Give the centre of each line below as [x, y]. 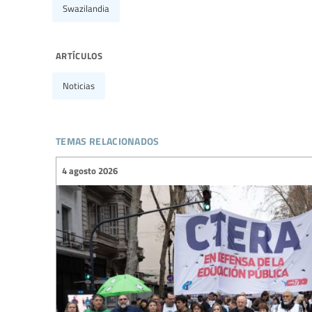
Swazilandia [86, 8]
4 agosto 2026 [90, 171]
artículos [79, 54]
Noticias [79, 85]
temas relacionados [108, 139]
